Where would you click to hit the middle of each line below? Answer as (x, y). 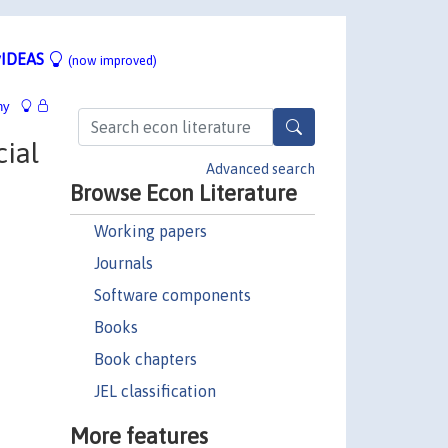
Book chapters (145, 358)
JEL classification (154, 390)
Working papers (150, 230)
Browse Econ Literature (183, 192)
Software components (172, 294)
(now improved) (112, 60)
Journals (123, 262)
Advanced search (260, 168)
